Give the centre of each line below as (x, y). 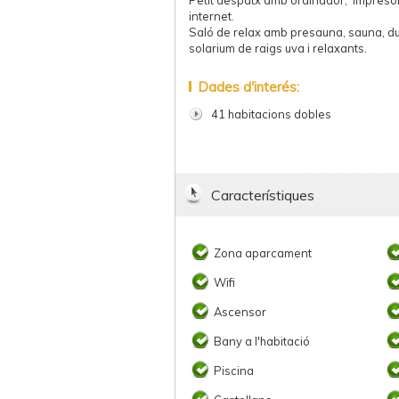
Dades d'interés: (248, 87)
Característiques (263, 195)
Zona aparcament (263, 253)
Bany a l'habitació (262, 341)
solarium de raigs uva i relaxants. (278, 48)
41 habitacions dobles (271, 114)
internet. (212, 16)
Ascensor (240, 312)
